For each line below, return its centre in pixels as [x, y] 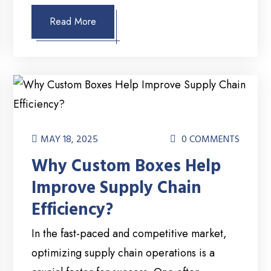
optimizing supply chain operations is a [123, 253]
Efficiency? [73, 210]
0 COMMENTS [209, 139]
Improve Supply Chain [117, 188]
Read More [73, 22]
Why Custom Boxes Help [126, 167]
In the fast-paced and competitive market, [129, 234]
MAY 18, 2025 [70, 139]
